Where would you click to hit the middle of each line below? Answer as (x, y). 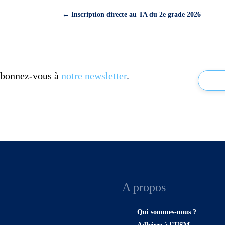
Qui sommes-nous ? (167, 212)
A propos (144, 188)
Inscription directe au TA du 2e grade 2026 (136, 15)
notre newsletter (94, 76)
